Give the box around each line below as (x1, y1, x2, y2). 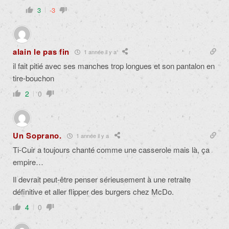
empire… (13, 156, 43, 168)
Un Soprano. (13, 130, 62, 142)
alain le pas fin (13, 46, 70, 58)
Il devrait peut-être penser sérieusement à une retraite (13, 174, 191, 185)
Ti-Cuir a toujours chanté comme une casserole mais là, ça (13, 144, 210, 155)
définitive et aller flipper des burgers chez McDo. (13, 186, 174, 197)
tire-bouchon (13, 73, 54, 84)
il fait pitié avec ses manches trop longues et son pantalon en (13, 60, 215, 72)
